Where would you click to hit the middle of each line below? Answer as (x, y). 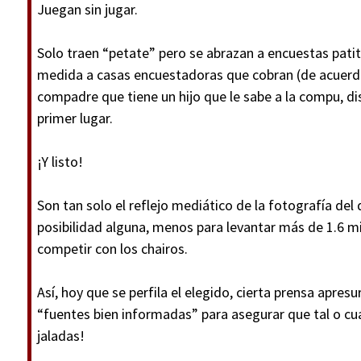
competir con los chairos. (112, 249)
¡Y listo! (60, 162)
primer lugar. (75, 118)
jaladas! (61, 336)
